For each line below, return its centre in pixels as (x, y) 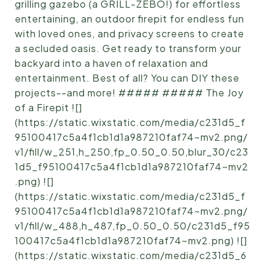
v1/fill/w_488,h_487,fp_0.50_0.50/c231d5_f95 (132, 226)
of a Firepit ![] (49, 107)
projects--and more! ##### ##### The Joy (129, 93)
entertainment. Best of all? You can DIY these (127, 78)
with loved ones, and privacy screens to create (130, 33)
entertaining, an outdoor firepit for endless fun (130, 19)
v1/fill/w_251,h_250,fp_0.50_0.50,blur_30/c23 (132, 152)
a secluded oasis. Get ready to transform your (128, 48)
